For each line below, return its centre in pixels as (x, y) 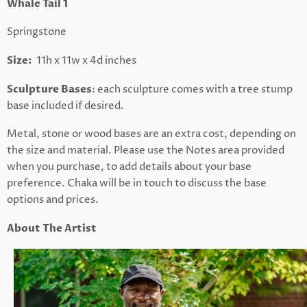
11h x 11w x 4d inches (85, 61)
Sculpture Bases (49, 89)
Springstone (37, 32)
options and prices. (53, 200)
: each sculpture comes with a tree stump (192, 90)
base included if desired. (65, 106)
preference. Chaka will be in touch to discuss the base (137, 184)
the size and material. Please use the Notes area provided (146, 151)
